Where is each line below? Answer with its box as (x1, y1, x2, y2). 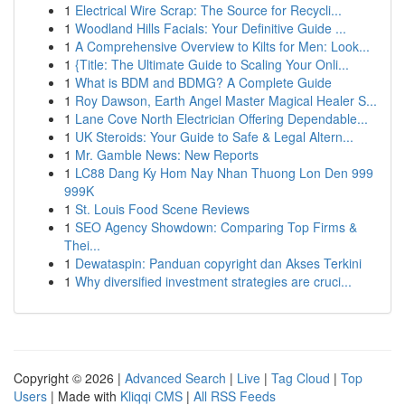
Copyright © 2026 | (14, 369, 125, 387)
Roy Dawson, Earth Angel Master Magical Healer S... (75, 91, 377, 109)
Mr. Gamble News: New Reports (75, 146, 259, 164)
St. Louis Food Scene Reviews (75, 200, 250, 218)
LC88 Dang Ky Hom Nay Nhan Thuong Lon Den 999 (75, 164, 373, 182)
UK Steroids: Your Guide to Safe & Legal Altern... (75, 127, 353, 146)
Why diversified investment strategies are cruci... (75, 272, 352, 290)
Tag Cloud (271, 369, 330, 387)
